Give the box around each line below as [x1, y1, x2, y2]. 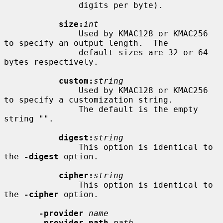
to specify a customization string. [4, 95, 173, 105]
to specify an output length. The [4, 38, 168, 48]
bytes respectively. [4, 57, 99, 67]
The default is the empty [4, 104, 79, 114]
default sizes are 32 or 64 [4, 47, 79, 57]
